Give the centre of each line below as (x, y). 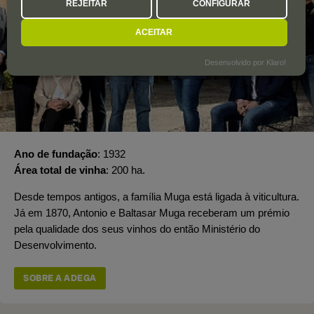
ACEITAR (154, 32)
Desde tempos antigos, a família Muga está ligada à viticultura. (157, 196)
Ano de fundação (56, 153)
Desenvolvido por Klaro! (245, 62)
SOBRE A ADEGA (60, 278)
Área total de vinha (60, 170)
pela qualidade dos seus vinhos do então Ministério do (137, 228)
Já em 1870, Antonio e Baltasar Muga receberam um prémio (152, 212)
